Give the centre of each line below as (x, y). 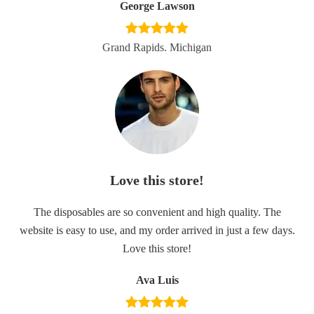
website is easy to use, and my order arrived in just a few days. (157, 230)
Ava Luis (157, 280)
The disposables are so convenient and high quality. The (157, 212)
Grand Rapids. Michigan (157, 47)
